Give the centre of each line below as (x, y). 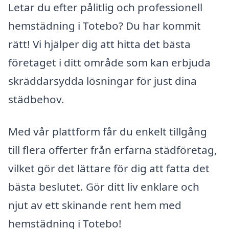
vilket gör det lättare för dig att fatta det (109, 168)
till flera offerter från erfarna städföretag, (113, 150)
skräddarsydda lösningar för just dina (102, 81)
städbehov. (36, 99)
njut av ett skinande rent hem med (95, 205)
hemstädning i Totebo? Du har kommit (105, 25)
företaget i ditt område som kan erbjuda (109, 62)
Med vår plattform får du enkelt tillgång (108, 132)
